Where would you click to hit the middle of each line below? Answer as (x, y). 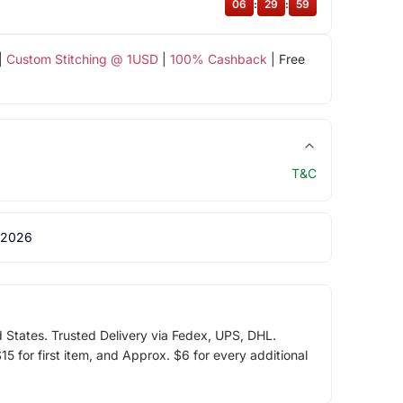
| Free (286, 58)
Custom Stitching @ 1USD (82, 58)
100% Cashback (218, 58)
